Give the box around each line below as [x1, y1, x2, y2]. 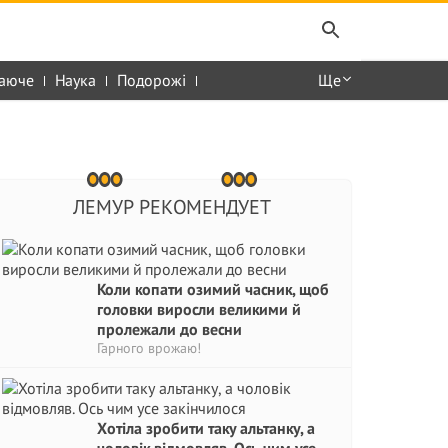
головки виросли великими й [97, 299, 301, 319]
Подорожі [117, 70, 186, 90]
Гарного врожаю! [97, 339, 201, 357]
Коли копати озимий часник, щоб [97, 279, 329, 299]
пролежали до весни [97, 319, 242, 339]
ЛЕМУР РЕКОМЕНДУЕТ [72, 194, 271, 220]
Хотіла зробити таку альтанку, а [97, 418, 315, 438]
